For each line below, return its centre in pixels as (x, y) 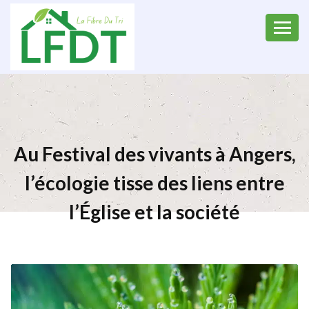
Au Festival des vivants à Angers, (154, 154)
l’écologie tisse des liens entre (154, 183)
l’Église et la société (154, 212)
